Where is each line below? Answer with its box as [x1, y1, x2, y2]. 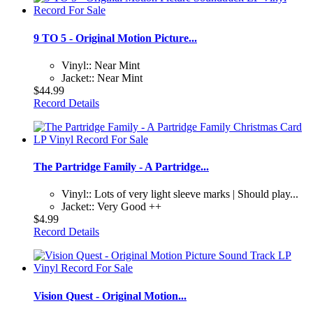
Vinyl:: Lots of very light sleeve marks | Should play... [61, 188, 298, 201]
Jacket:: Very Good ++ [61, 201, 161, 213]
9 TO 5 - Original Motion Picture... [34, 31, 197, 44]
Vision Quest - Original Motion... [34, 289, 187, 302]
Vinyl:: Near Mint [61, 59, 140, 71]
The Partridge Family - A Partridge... [34, 161, 209, 173]
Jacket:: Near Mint [61, 71, 143, 84]
